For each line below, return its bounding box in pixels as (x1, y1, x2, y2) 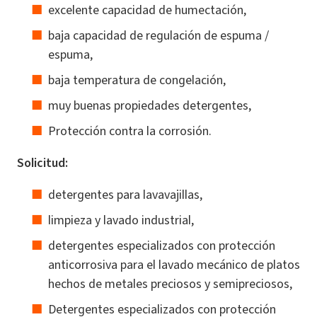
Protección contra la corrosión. (48, 122, 212, 139)
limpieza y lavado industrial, (48, 211, 194, 229)
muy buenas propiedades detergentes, (48, 96, 251, 114)
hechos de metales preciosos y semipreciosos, (48, 275, 292, 292)
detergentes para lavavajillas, (48, 185, 202, 203)
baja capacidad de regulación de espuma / (48, 26, 269, 44)
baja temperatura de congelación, (48, 71, 226, 88)
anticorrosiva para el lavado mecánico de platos (48, 255, 300, 273)
